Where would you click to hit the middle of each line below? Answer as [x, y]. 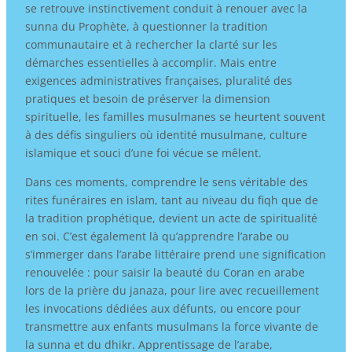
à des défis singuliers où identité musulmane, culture [166, 134]
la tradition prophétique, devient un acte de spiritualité [171, 218]
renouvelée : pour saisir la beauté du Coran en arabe [165, 272]
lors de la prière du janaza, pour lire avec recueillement [172, 290]
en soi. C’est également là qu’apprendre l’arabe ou [157, 236]
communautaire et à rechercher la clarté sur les [151, 44]
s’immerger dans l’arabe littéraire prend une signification [175, 254]
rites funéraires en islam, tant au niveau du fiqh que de [171, 200]
